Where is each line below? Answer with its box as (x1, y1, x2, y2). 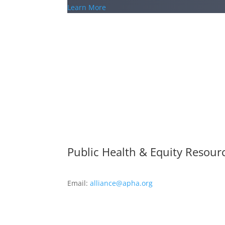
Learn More (67, 3, 106, 13)
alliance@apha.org (90, 178, 153, 188)
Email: (67, 178, 90, 188)
